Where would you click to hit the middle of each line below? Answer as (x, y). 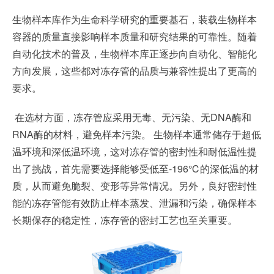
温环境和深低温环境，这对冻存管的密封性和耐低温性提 (135, 151)
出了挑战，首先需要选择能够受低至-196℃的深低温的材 (135, 168)
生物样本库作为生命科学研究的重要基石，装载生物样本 (135, 19)
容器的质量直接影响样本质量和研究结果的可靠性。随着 (135, 36)
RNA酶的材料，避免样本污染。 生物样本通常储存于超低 (137, 134)
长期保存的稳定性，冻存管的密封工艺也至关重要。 (125, 220)
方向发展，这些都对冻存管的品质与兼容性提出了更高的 (135, 71)
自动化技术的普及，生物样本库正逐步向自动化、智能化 (135, 54)
